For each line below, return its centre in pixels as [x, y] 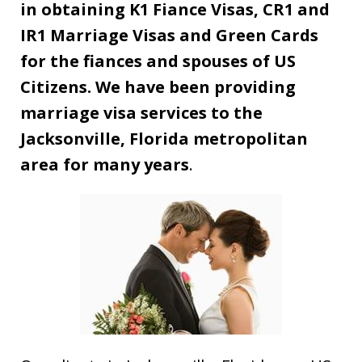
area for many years [105, 164]
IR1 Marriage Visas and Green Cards [169, 35]
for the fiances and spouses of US [158, 61]
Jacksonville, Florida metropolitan [164, 138]
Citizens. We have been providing [158, 86]
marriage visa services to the [141, 112]
